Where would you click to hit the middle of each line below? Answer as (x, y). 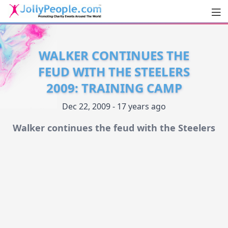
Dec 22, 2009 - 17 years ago (114, 107)
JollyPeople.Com (62, 29)
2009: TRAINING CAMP (114, 88)
